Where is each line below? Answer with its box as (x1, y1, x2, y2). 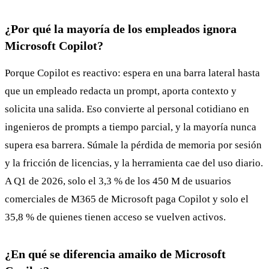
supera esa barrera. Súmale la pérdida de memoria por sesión (5, 139, 262, 151)
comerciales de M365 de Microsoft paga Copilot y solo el (5, 193, 249, 205)
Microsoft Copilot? (5, 38, 103, 52)
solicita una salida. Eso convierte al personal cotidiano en (5, 103, 249, 115)
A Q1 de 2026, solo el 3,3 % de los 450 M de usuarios (5, 175, 231, 187)
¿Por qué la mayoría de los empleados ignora (5, 22, 237, 35)
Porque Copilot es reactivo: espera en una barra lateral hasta (5, 67, 260, 79)
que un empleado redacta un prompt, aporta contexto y (5, 85, 237, 97)
